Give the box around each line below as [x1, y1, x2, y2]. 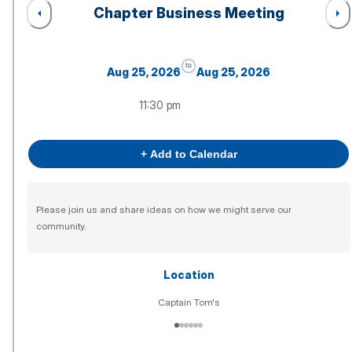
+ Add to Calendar [140, 148, 237, 161]
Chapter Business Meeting [93, 5, 284, 22]
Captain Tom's [157, 296, 220, 309]
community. [36, 220, 86, 233]
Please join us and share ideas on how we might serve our [36, 203, 291, 216]
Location [163, 268, 214, 282]
